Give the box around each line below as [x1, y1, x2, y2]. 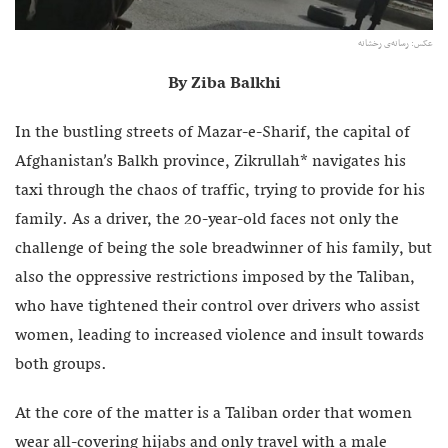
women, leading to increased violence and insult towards [15, 322, 424, 351]
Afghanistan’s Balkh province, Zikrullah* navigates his [15, 148, 406, 177]
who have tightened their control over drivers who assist [15, 293, 420, 322]
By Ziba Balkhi [167, 70, 281, 99]
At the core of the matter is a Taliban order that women [15, 400, 412, 429]
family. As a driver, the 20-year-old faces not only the [15, 206, 399, 235]
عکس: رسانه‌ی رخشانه [358, 36, 433, 53]
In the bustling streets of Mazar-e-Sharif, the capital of [15, 119, 410, 148]
